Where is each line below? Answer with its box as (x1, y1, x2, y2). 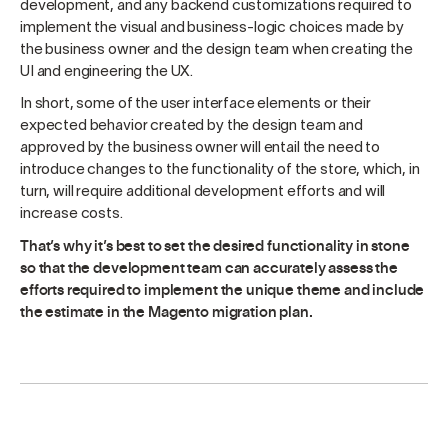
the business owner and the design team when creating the (20, 43, 413, 58)
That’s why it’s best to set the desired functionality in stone (20, 236, 410, 256)
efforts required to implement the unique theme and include (20, 280, 425, 300)
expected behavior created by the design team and (20, 119, 363, 134)
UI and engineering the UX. (20, 65, 194, 80)
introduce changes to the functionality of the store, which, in (20, 163, 420, 178)
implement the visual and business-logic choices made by (20, 21, 404, 36)
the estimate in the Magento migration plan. (20, 302, 313, 322)
